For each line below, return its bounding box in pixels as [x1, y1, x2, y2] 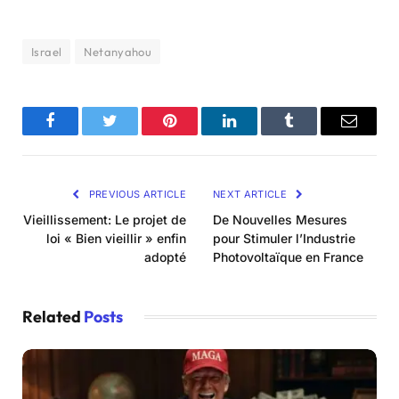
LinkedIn [228, 126, 287, 142]
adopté [144, 248, 186, 265]
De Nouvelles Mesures [213, 211, 347, 227]
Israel [31, 44, 62, 59]
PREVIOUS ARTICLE [85, 187, 186, 200]
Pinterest [168, 126, 224, 142]
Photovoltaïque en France [213, 248, 363, 265]
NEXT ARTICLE [213, 187, 290, 200]
